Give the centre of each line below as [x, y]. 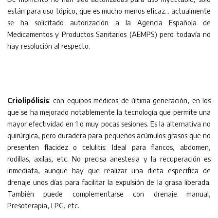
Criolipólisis [28, 100]
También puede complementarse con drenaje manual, [109, 193]
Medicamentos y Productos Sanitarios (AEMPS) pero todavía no [109, 34]
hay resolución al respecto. [49, 45]
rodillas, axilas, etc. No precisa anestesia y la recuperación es [109, 158]
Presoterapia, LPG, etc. [43, 205]
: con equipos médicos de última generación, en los [130, 100]
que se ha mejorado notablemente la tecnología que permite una [109, 112]
